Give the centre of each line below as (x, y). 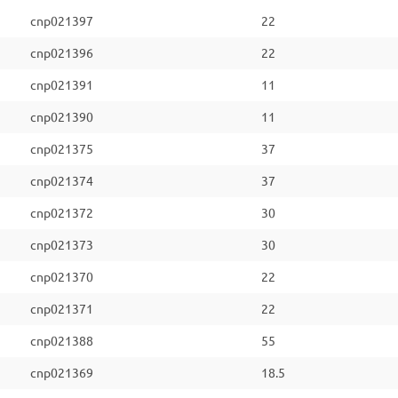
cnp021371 (62, 309)
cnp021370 (62, 277)
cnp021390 (62, 117)
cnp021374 (62, 181)
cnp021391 (62, 85)
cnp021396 (62, 53)
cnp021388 (62, 341)
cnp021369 (62, 373)
